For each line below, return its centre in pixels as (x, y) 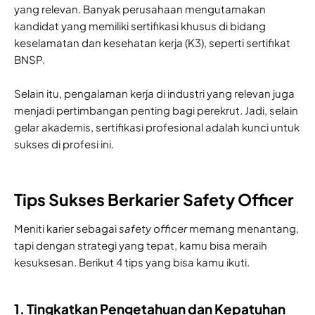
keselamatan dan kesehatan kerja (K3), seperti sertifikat (152, 42)
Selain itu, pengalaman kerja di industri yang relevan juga (154, 93)
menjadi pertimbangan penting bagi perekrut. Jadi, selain (156, 110)
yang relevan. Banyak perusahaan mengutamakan (140, 8)
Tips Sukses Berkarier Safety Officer (154, 199)
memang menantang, (243, 228)
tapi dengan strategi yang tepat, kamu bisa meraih (141, 245)
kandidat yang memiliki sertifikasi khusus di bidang (140, 25)
